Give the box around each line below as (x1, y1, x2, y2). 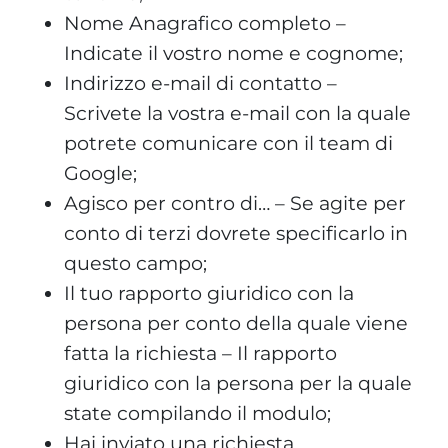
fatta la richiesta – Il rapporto (64, 340, 337, 365)
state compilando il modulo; (64, 400, 331, 425)
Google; (64, 160, 137, 185)
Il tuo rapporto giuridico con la (64, 280, 354, 305)
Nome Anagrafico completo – (64, 10, 346, 35)
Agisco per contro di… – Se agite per (64, 190, 406, 215)
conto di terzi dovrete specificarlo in (64, 220, 408, 245)
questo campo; (64, 250, 207, 275)
